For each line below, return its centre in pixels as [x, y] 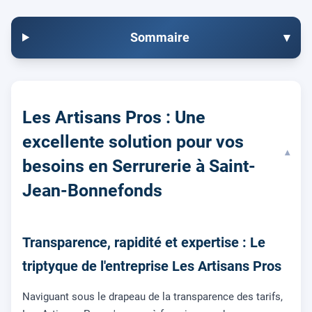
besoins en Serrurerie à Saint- [139, 166]
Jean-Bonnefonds [92, 190]
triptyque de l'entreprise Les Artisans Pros [152, 266]
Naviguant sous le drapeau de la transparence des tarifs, [153, 297]
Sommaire [159, 37]
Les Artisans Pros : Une [114, 117]
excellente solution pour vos [133, 141]
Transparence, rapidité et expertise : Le [144, 243]
